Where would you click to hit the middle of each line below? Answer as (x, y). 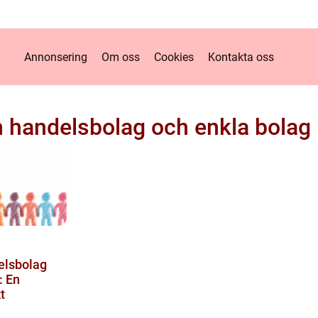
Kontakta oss (241, 57)
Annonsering (55, 57)
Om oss (120, 57)
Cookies (174, 57)
